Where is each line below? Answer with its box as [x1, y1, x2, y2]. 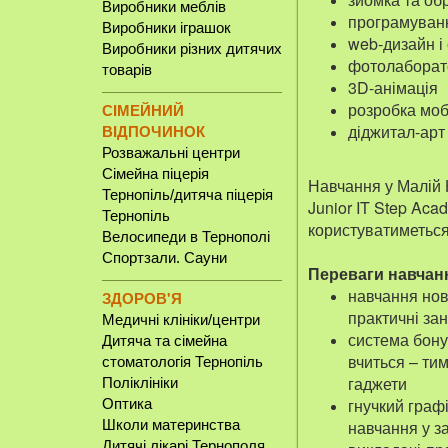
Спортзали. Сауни [102, 249, 227, 266]
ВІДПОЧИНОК [102, 120, 205, 142]
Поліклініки [102, 374, 178, 391]
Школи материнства [102, 416, 240, 433]
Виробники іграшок [102, 19, 231, 36]
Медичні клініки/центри [102, 311, 260, 328]
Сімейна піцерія [102, 165, 209, 182]
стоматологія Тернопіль [102, 353, 263, 370]
